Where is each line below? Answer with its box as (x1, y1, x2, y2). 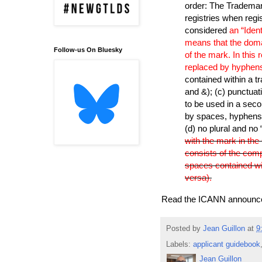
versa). (185, 173, 212, 183)
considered (185, 25, 229, 36)
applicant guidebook (193, 240, 260, 249)
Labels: (166, 240, 193, 249)
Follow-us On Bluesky (54, 46, 122, 54)
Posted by (166, 225, 203, 233)
